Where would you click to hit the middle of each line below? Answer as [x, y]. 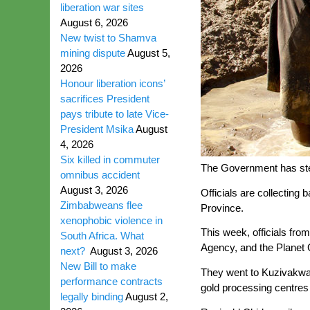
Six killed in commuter [110, 159]
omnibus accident [100, 175]
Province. [222, 208]
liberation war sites [103, 7]
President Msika [97, 129]
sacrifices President [105, 99]
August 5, [149, 53]
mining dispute [93, 53]
